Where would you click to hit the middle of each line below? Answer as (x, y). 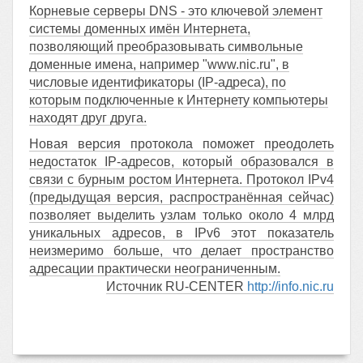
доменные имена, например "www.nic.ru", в (159, 64)
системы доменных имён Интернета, (140, 29)
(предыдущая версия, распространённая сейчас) (181, 197)
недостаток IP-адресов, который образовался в (181, 162)
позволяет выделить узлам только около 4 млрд (181, 215)
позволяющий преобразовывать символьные (166, 47)
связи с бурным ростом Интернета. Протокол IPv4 (181, 179)
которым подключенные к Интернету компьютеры (179, 100)
